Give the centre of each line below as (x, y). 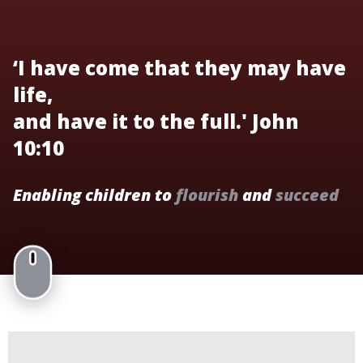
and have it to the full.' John (156, 122)
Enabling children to (94, 195)
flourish (207, 195)
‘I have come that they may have (179, 68)
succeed (307, 195)
